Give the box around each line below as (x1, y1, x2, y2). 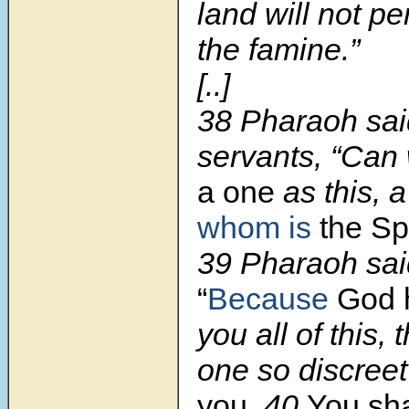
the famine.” (197, 32, 360, 68)
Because (207, 281, 329, 317)
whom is (197, 210, 311, 246)
